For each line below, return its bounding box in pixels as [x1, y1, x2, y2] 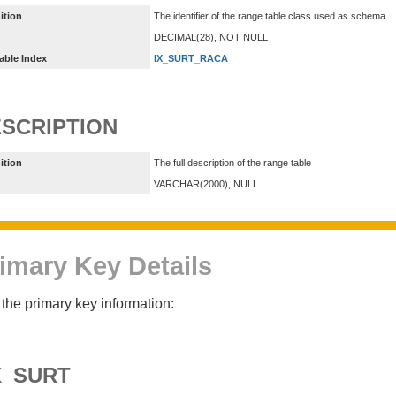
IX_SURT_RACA [154, 52, 228, 64]
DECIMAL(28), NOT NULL [154, 31, 268, 42]
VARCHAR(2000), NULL [154, 179, 258, 190]
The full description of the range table [154, 157, 311, 169]
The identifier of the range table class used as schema [154, 10, 385, 21]
